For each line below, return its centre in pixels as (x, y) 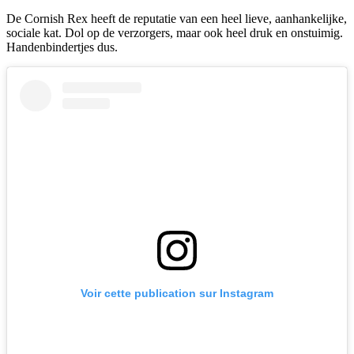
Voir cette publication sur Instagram (177, 294)
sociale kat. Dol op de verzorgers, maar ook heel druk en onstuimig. (175, 33)
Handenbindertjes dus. (62, 47)
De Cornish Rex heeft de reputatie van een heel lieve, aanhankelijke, (177, 19)
